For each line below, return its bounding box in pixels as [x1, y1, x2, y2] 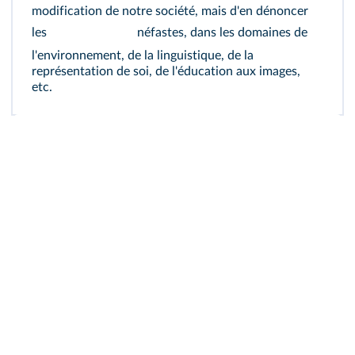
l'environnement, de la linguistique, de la [32, 49, 254, 62]
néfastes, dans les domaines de [134, 26, 307, 40]
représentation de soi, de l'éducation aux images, [32, 65, 300, 78]
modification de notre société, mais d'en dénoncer [32, 5, 308, 17]
